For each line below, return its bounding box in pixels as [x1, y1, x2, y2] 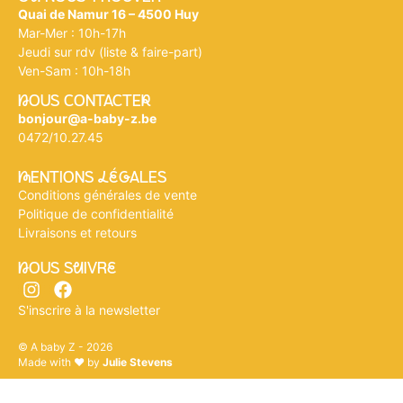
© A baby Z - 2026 [18, 339, 112, 354]
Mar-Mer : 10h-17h [18, 24, 130, 40]
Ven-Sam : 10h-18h [18, 62, 130, 78]
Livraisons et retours [18, 224, 137, 240]
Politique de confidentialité [18, 205, 174, 221]
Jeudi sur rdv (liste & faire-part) [18, 43, 202, 59]
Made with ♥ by [18, 354, 103, 369]
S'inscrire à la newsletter [18, 301, 160, 318]
